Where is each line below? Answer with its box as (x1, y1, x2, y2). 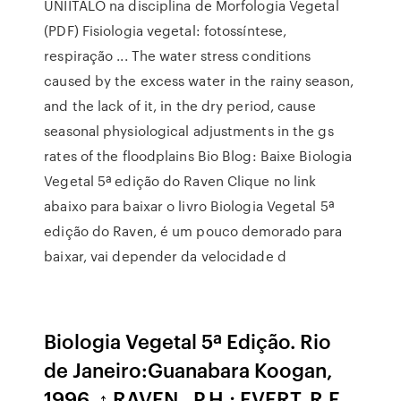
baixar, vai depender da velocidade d (44, 246, 286, 266)
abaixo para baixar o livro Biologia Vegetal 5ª (44, 196, 334, 216)
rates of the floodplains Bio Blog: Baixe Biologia (44, 146, 353, 166)
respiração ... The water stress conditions (44, 46, 311, 65)
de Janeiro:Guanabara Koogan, (44, 355, 334, 383)
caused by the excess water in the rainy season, (44, 71, 354, 90)
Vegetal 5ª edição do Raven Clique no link (44, 171, 317, 191)
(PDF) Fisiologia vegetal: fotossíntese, (44, 21, 287, 40)
